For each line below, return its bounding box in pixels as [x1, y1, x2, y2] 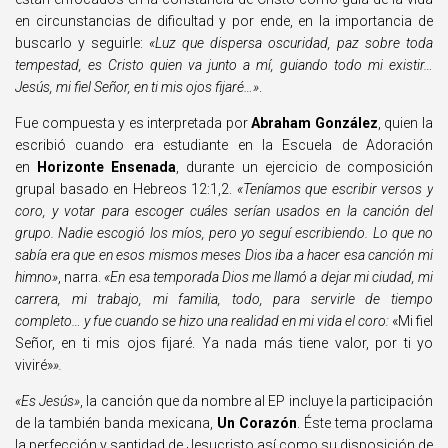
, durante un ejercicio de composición [176, 159, 434, 175]
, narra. [58, 269, 105, 285]
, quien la [377, 115, 434, 131]
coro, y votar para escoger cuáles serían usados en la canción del [15, 203, 433, 219]
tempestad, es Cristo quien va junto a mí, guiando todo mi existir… [15, 57, 433, 73]
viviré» [15, 357, 53, 373]
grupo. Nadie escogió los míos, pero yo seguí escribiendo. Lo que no [15, 225, 433, 241]
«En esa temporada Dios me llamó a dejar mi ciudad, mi [104, 269, 434, 285]
